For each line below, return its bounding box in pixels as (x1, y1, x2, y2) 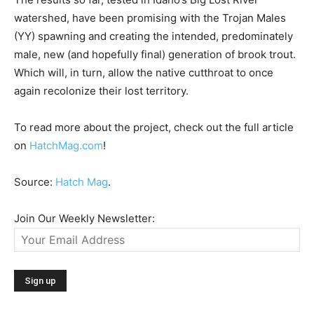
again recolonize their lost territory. (14, 84, 189, 97)
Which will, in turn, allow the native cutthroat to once (14, 66, 273, 79)
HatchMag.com (29, 139, 103, 152)
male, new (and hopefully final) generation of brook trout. (14, 48, 296, 61)
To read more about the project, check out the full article (14, 121, 294, 134)
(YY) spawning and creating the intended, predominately (14, 29, 293, 43)
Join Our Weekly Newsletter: (14, 212, 155, 225)
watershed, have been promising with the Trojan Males (14, 11, 286, 25)
